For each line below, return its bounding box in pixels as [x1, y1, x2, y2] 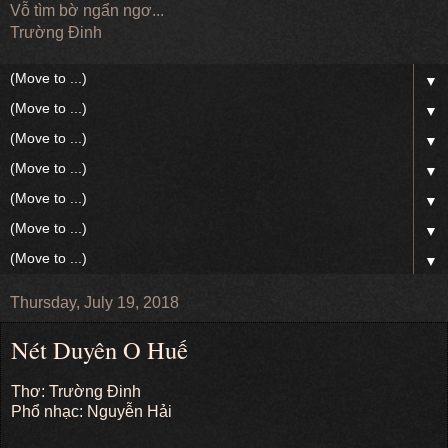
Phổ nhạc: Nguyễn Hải [11, 402, 172, 420]
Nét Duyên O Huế [11, 333, 188, 366]
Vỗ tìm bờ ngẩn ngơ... [10, 2, 164, 19]
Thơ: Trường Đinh [11, 382, 141, 400]
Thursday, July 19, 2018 [10, 294, 179, 311]
